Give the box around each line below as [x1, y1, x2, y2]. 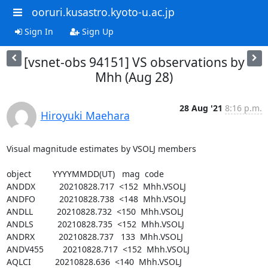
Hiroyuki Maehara [40, 108, 130, 123]
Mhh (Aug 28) [95, 68, 173, 86]
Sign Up [79, 25, 114, 37]
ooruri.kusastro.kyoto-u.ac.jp [31, 5, 175, 19]
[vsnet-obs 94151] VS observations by [23, 53, 245, 71]
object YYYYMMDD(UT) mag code [6, 167, 164, 179]
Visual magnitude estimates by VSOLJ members [6, 142, 196, 154]
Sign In [22, 25, 53, 37]
